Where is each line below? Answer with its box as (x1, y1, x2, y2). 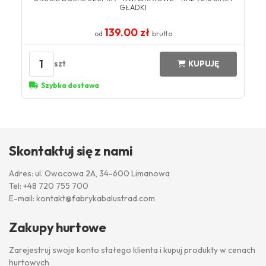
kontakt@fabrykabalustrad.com (36, 192, 155, 204)
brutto (151, 28, 172, 38)
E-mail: (9, 192, 36, 204)
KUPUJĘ (188, 59, 220, 69)
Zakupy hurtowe (9, 218, 106, 236)
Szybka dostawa (40, 80, 99, 90)
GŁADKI (119, 2, 147, 12)
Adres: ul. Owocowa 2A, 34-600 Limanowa (9, 167, 170, 179)
